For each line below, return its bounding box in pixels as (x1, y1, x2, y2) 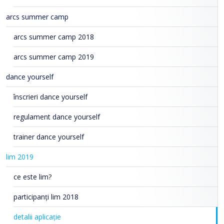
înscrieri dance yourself (13, 92, 87, 102)
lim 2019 (6, 152, 33, 162)
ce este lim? (13, 172, 51, 182)
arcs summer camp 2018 (13, 32, 94, 42)
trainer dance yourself (13, 132, 84, 142)
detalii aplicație (13, 212, 61, 222)
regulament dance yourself (13, 112, 100, 122)
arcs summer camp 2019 (13, 52, 94, 62)
